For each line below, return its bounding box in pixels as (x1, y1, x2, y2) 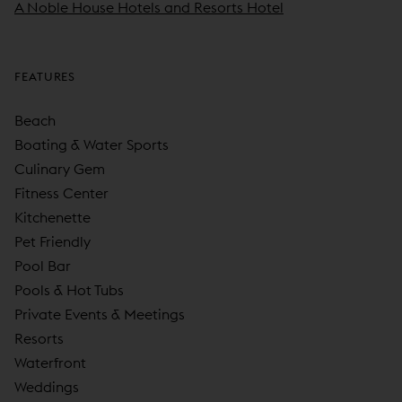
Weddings (14, 378, 79, 397)
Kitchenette (14, 208, 91, 227)
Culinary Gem (14, 160, 105, 179)
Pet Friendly (14, 232, 91, 251)
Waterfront (14, 354, 86, 372)
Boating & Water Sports (14, 135, 169, 154)
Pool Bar (14, 257, 71, 275)
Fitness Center (14, 184, 109, 203)
